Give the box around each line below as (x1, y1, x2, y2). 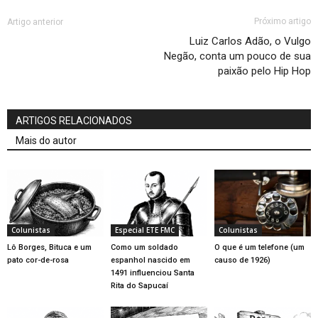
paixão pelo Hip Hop (218, 65, 311, 78)
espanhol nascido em (110, 255, 190, 265)
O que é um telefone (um (214, 242, 305, 252)
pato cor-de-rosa (7, 255, 69, 265)
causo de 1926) (214, 255, 270, 265)
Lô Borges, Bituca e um (7, 242, 92, 252)
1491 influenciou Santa (110, 268, 194, 278)
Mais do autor (16, 135, 77, 147)
